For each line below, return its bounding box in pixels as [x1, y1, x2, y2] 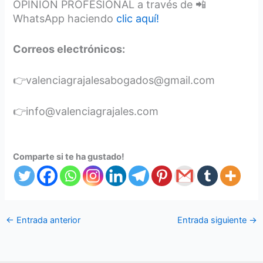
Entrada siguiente [177, 214, 249, 225]
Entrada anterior [14, 214, 80, 225]
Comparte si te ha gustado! [13, 151, 125, 162]
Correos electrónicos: [13, 43, 126, 56]
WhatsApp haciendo [13, 12, 117, 25]
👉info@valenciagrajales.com [13, 105, 159, 118]
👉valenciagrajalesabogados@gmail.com [13, 74, 215, 87]
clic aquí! [116, 12, 160, 25]
